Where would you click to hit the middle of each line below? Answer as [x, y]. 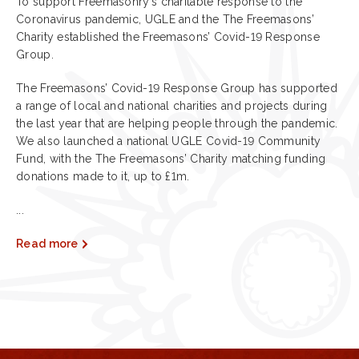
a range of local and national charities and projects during [172, 106]
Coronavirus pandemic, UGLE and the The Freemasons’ [165, 19]
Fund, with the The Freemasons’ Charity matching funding [171, 159]
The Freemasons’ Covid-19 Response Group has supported [177, 88]
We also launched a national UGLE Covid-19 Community [169, 141]
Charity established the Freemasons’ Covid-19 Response [168, 37]
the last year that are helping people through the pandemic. [177, 123]
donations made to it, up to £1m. [103, 176]
